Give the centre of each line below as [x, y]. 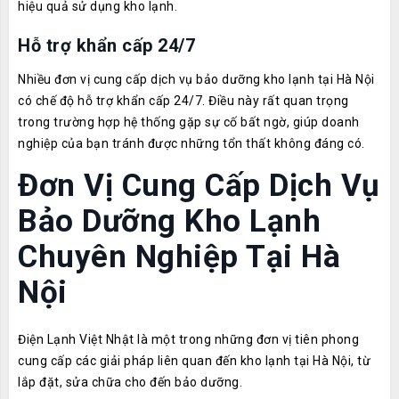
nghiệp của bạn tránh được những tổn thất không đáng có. [191, 143]
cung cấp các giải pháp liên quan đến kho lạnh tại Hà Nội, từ [194, 361]
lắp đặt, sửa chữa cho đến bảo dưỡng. [130, 382]
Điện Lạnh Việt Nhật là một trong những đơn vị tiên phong [188, 339]
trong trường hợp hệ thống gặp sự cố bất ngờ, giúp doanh [189, 122]
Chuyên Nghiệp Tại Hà [179, 257]
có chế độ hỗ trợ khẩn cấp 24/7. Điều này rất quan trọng [183, 101]
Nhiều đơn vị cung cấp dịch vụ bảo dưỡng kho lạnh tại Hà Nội [196, 79]
